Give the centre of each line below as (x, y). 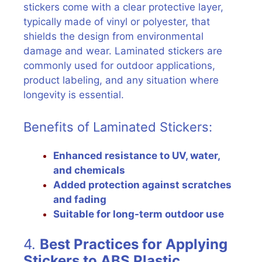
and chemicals (89, 170)
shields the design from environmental (113, 36)
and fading (80, 199)
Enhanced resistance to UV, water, (137, 155)
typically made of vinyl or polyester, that (117, 22)
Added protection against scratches (142, 185)
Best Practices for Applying (134, 244)
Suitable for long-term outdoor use (139, 214)
